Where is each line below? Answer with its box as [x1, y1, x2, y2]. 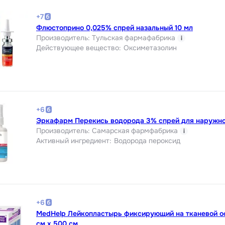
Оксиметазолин [124, 43, 177, 52]
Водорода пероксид [114, 136, 180, 145]
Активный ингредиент [36, 136, 109, 145]
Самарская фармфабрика [92, 126, 178, 135]
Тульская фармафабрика [92, 33, 175, 42]
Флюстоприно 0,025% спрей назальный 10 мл [36, 23, 193, 32]
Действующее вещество [36, 43, 119, 52]
